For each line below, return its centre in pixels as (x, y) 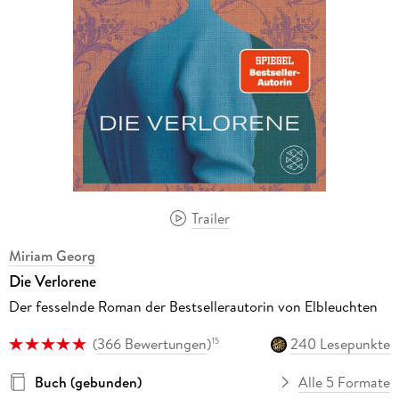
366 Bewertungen (151, 344)
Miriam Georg (52, 256)
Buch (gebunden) (88, 382)
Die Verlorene (52, 282)
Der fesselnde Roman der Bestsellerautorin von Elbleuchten (193, 307)
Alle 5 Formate (345, 382)
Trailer (210, 218)
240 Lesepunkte (341, 344)
